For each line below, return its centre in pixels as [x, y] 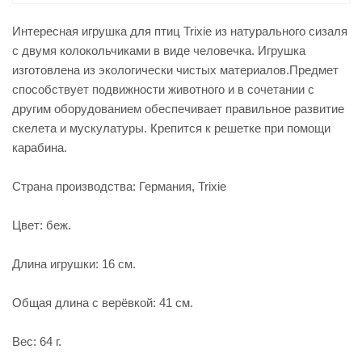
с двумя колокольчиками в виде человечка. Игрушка [159, 51]
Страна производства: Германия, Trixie [119, 186]
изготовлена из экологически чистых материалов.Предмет [175, 70]
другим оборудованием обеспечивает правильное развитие [178, 109]
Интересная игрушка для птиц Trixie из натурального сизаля [180, 31]
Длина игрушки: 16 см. [74, 264]
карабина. [40, 147]
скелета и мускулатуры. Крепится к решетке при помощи [171, 128]
